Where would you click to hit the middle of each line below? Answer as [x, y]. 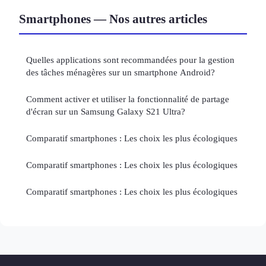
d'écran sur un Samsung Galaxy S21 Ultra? [106, 111]
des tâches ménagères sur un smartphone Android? [121, 72]
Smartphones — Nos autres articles [113, 18]
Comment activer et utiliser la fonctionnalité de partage [128, 99]
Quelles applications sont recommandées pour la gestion [130, 59]
